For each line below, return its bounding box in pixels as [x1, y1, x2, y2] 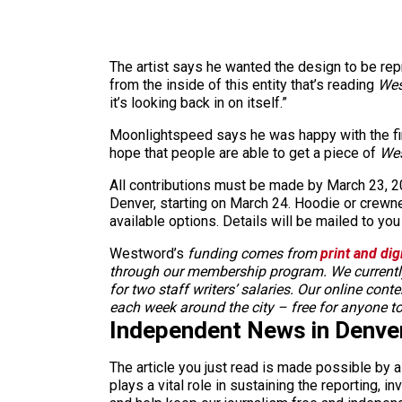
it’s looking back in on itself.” [109, 93, 287, 111]
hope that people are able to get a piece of [109, 144, 380, 162]
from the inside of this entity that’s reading [109, 75, 378, 93]
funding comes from [188, 244, 320, 262]
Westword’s [109, 244, 188, 262]
